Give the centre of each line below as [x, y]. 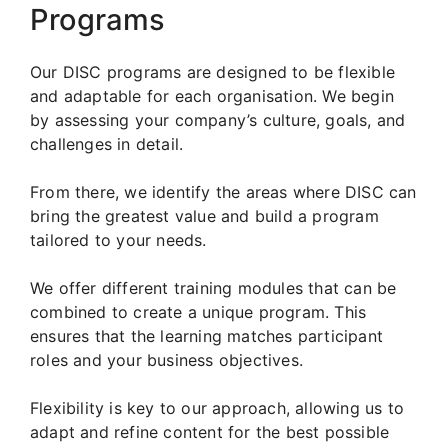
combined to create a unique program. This [198, 311]
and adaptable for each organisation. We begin [212, 95]
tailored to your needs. [118, 239]
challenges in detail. [107, 143]
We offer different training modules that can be [213, 287]
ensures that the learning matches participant [207, 335]
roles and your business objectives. [166, 359]
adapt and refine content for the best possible [210, 431]
